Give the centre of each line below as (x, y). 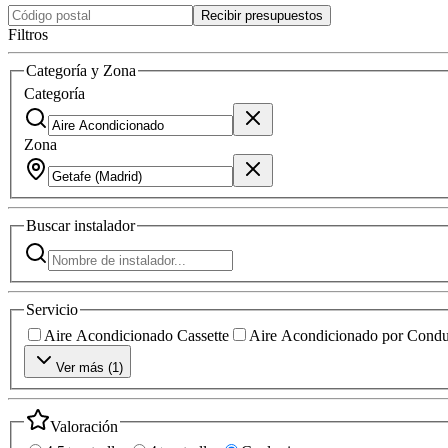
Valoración (84, 426)
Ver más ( (84, 367)
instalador (104, 226)
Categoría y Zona (81, 70)
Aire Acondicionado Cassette (136, 335)
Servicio (52, 309)
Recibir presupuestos (262, 15)
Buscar (50, 226)
